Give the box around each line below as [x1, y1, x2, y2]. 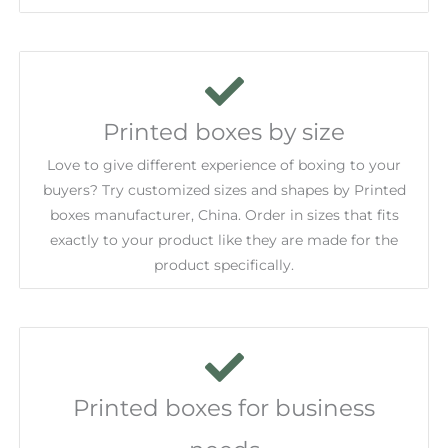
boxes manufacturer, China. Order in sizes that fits [49, 206, 399, 223]
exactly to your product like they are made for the [50, 231, 398, 248]
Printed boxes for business [73, 393, 375, 422]
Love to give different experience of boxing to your [47, 156, 401, 173]
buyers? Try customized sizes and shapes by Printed [42, 181, 406, 198]
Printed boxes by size [103, 117, 345, 146]
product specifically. [154, 256, 294, 273]
